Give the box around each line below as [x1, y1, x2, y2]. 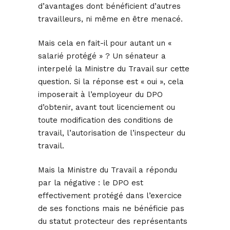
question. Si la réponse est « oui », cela [38, 77, 184, 87]
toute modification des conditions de [38, 116, 173, 125]
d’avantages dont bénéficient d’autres [38, 2, 181, 11]
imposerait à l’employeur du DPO [38, 90, 163, 100]
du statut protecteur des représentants [38, 217, 187, 226]
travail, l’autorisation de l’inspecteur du [38, 128, 185, 138]
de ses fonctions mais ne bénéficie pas [38, 204, 184, 214]
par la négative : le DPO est [38, 178, 143, 188]
